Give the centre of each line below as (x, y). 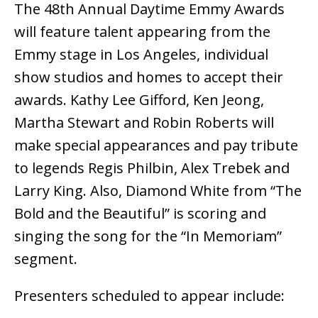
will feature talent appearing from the (142, 32)
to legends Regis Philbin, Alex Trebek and (152, 168)
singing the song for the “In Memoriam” (148, 236)
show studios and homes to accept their (149, 77)
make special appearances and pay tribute (156, 146)
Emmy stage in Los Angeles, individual (141, 55)
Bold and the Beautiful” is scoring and (140, 214)
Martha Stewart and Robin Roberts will (144, 123)
